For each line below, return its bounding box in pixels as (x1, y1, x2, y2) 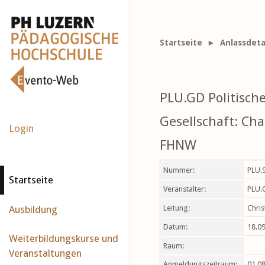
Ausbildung (9, 203, 57, 215)
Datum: (163, 222, 188, 231)
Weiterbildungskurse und (9, 232, 118, 244)
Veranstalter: (163, 185, 206, 193)
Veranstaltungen (9, 247, 82, 259)
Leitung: (163, 203, 190, 212)
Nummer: (163, 166, 195, 174)
